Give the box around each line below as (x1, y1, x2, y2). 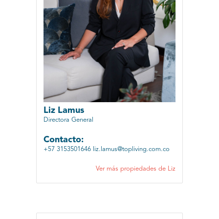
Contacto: (44, 135, 84, 144)
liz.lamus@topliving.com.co (93, 146, 170, 153)
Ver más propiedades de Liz (96, 165, 175, 172)
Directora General (44, 116, 93, 123)
